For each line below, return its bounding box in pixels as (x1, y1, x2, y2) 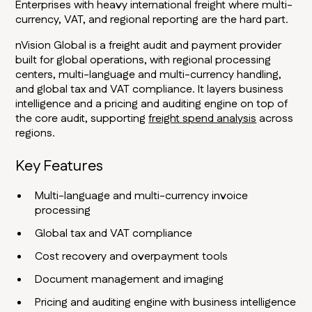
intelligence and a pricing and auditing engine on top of (15, 96, 288, 113)
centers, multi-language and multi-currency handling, (15, 67, 282, 84)
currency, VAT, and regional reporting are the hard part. (15, 12, 289, 29)
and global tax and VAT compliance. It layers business (15, 81, 284, 98)
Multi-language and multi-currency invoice (35, 188, 249, 205)
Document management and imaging (35, 272, 224, 288)
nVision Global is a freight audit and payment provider (15, 38, 282, 54)
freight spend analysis (148, 111, 257, 127)
